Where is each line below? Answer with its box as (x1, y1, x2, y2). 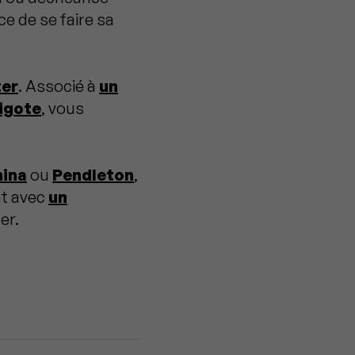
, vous (41, 97, 84, 118)
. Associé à (18, 75, 99, 96)
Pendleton (52, 164, 134, 185)
